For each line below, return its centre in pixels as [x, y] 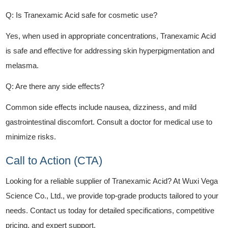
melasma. [22, 65]
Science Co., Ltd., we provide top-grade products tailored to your [112, 195]
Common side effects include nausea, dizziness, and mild [101, 107]
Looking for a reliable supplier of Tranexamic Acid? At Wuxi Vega [112, 181]
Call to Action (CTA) [54, 160]
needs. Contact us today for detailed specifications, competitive [110, 210]
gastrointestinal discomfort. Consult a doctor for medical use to [109, 122]
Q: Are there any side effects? [55, 86]
